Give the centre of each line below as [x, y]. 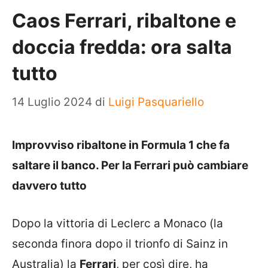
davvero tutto [49, 186]
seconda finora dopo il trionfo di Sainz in [120, 243]
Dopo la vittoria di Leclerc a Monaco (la [118, 223]
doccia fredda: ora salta [122, 47]
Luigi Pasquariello [156, 102]
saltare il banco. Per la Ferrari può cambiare [130, 165]
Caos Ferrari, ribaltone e [124, 20]
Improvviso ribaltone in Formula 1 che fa [121, 145]
